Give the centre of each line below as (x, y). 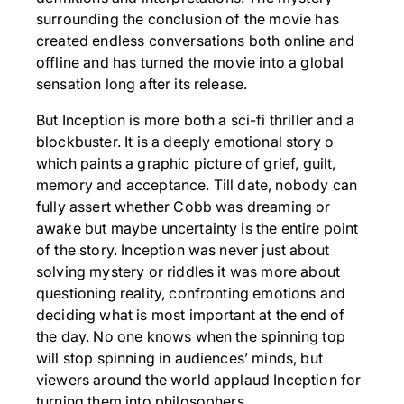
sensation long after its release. (142, 84)
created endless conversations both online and (196, 41)
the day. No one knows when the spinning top (191, 337)
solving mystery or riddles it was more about (188, 272)
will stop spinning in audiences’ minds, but (179, 358)
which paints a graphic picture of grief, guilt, (186, 164)
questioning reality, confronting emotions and (191, 294)
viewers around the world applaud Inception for (199, 380)
